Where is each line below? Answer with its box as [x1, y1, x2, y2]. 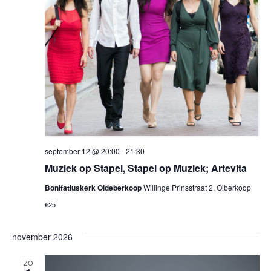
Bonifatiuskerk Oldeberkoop [44, 181, 143, 193]
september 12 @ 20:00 [44, 145, 120, 156]
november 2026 [11, 230, 73, 243]
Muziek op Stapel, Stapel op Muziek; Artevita [44, 160, 247, 175]
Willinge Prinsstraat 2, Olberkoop [143, 181, 251, 192]
